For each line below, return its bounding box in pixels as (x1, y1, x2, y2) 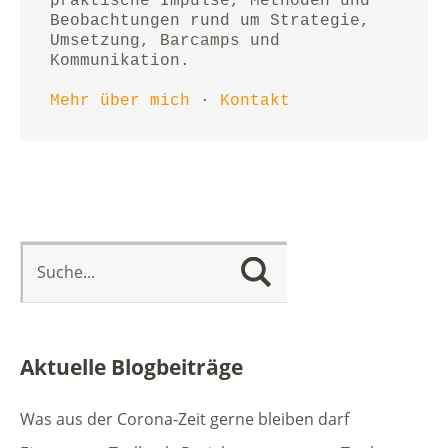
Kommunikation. (50, 51, 190, 70)
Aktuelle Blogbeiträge (20, 352, 243, 381)
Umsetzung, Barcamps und (50, 31, 280, 50)
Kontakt (220, 91, 290, 110)
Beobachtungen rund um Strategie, (50, 11, 370, 30)
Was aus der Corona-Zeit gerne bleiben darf (20, 407, 349, 430)
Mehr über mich (50, 91, 190, 110)
